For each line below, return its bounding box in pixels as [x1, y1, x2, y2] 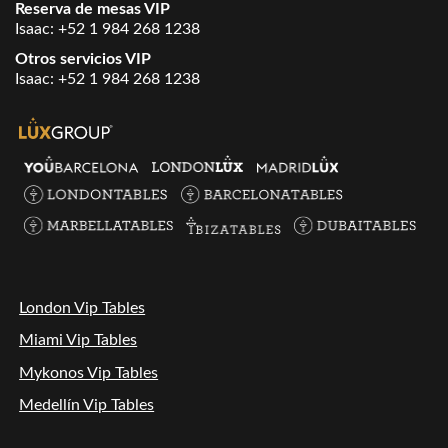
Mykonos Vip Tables [19, 364, 159, 381]
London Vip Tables [19, 300, 146, 317]
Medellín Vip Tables [19, 397, 155, 414]
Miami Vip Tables [19, 332, 138, 349]
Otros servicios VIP [15, 51, 151, 68]
